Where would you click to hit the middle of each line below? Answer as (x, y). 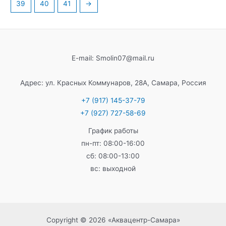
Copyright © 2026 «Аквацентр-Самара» (113, 220)
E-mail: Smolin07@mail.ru (113, 58)
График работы (113, 130)
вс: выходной (113, 168)
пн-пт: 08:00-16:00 (113, 143)
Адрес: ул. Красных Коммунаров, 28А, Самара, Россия (113, 82)
